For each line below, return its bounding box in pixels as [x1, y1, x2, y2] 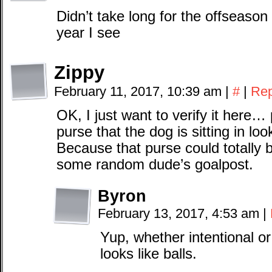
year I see [56, 25, 120, 41]
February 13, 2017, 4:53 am [98, 206, 263, 222]
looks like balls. [100, 246, 197, 262]
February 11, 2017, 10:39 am [54, 84, 225, 100]
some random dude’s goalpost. [56, 157, 253, 173]
